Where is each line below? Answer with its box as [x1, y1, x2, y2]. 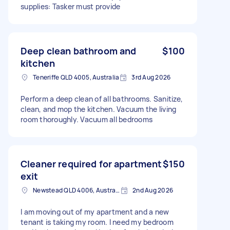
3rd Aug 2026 [131, 72, 171, 82]
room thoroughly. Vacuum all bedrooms [21, 114, 152, 124]
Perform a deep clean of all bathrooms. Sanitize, [21, 93, 183, 104]
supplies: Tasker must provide [21, 1, 121, 11]
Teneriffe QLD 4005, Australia [33, 72, 120, 82]
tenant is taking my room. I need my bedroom [21, 217, 174, 227]
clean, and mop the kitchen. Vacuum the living [21, 104, 177, 114]
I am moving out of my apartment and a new [21, 206, 169, 217]
